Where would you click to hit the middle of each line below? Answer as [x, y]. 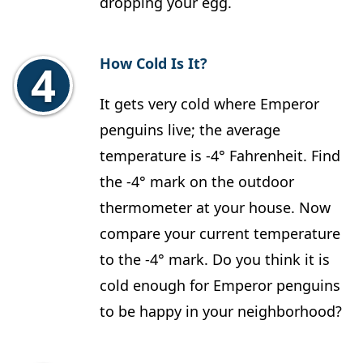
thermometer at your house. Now [215, 208]
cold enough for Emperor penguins [220, 286]
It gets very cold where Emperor [209, 104]
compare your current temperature [220, 234]
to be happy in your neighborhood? [221, 312]
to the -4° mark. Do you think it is [215, 260]
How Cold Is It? [154, 64]
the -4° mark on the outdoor [197, 182]
